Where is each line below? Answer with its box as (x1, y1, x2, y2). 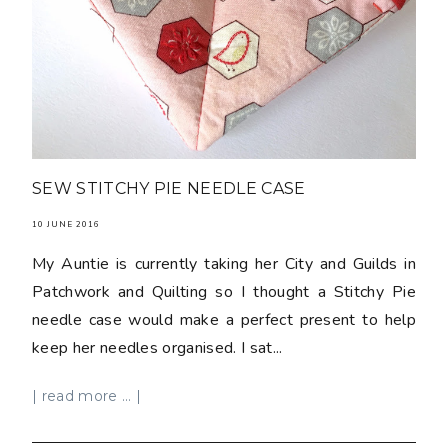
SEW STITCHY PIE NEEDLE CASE (32, 178, 306, 198)
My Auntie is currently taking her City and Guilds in (32, 252, 416, 275)
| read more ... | (32, 387, 142, 404)
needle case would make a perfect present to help (32, 308, 416, 331)
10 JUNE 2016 (32, 218, 100, 230)
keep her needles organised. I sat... (32, 336, 283, 359)
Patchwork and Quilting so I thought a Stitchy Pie (32, 280, 416, 303)
